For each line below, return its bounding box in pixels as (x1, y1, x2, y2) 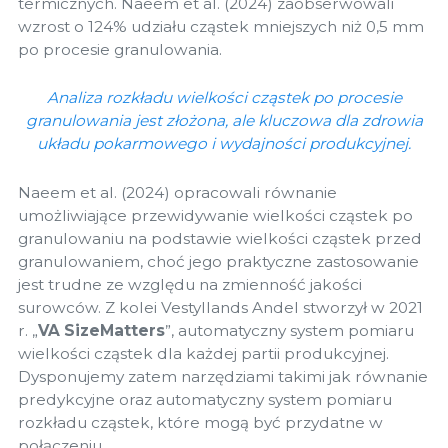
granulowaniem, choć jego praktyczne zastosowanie (18, 251, 419, 271)
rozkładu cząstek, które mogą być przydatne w (18, 412, 383, 432)
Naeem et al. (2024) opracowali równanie (18, 182, 337, 202)
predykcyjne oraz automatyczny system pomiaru (18, 389, 392, 409)
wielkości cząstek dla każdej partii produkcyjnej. (18, 343, 389, 363)
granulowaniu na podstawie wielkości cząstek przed (18, 228, 422, 248)
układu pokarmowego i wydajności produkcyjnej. (37, 134, 411, 154)
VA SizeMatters (38, 320, 165, 340)
